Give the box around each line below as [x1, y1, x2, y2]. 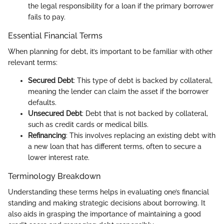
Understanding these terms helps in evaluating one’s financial [8, 188, 209, 196]
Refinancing [28, 131, 66, 140]
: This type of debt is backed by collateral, [73, 76, 212, 85]
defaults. [28, 98, 56, 107]
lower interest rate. [28, 153, 89, 162]
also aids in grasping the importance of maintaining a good [8, 210, 201, 218]
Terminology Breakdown [8, 171, 100, 181]
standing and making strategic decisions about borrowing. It [8, 199, 205, 207]
